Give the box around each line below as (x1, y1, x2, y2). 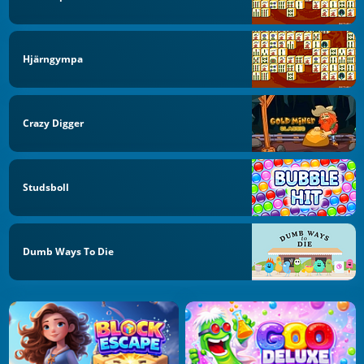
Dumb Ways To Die (23, 244, 114, 258)
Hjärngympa (23, 52, 83, 67)
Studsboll (23, 180, 69, 194)
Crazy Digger (23, 116, 84, 131)
